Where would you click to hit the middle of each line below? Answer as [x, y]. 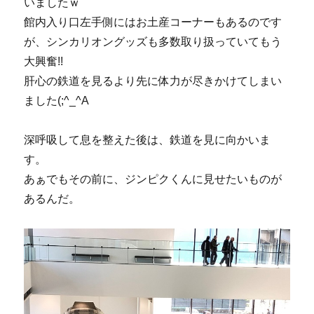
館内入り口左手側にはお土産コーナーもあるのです [153, 22]
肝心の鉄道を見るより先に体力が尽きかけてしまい [153, 81]
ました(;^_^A [57, 101]
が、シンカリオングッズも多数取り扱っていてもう [153, 42]
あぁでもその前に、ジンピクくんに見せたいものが [153, 179]
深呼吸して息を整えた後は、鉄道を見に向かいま [148, 140]
